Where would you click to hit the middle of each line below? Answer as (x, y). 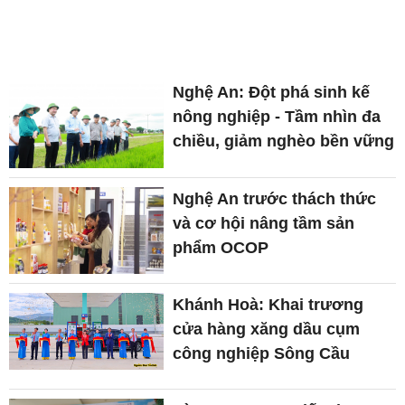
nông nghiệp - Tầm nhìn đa (277, 117)
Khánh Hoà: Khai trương (268, 304)
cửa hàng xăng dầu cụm (267, 329)
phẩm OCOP (221, 247)
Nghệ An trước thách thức (275, 198)
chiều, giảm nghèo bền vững (284, 141)
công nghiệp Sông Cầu (262, 353)
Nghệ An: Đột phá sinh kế (272, 93)
